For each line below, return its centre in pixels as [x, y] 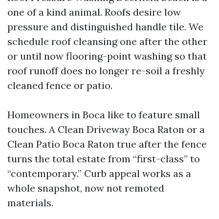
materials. [30, 203]
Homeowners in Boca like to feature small [104, 115]
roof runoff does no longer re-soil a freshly [106, 71]
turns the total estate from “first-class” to [104, 159]
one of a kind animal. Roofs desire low [94, 12]
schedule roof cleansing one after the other [107, 41]
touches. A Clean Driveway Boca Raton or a [106, 129]
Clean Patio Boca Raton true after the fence [107, 144]
